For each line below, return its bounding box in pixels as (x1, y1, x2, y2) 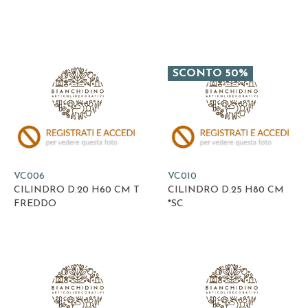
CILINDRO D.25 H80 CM (168, 184, 284, 195)
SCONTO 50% (173, 68, 248, 80)
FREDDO (14, 198, 56, 209)
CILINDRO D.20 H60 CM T (14, 184, 140, 195)
